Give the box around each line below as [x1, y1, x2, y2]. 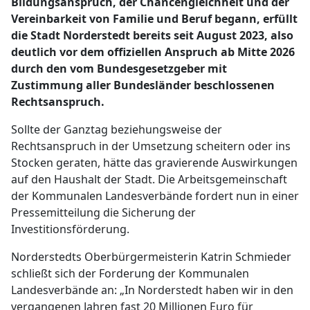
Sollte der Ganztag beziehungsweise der [11, 122, 222, 137]
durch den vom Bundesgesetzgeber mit [11, 61, 227, 76]
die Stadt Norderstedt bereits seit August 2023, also [11, 28, 293, 43]
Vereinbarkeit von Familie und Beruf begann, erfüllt [11, 11, 298, 26]
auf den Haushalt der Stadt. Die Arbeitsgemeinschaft [11, 172, 287, 187]
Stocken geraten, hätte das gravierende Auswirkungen [11, 155, 298, 170]
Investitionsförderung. [11, 221, 129, 237]
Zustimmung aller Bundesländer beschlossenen [11, 77, 275, 93]
